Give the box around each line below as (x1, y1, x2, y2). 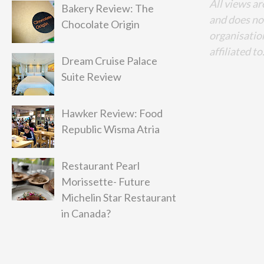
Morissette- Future (61, 175, 151, 188)
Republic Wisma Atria (61, 123, 160, 136)
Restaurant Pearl (61, 159, 140, 172)
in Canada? (61, 207, 111, 220)
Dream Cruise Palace (61, 54, 158, 67)
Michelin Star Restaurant (61, 191, 177, 204)
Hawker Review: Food (61, 107, 163, 120)
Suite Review (61, 70, 122, 83)
